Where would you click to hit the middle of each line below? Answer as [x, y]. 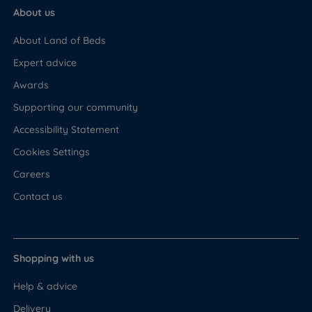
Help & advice [46, 286]
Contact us [38, 196]
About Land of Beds [60, 40]
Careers [32, 174]
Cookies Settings [52, 151]
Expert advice [45, 62]
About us [34, 12]
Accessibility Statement [67, 129]
